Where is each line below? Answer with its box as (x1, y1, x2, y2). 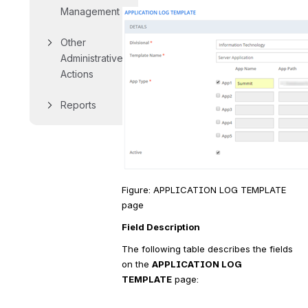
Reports (60, 99, 96, 111)
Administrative (60, 52, 123, 64)
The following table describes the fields (121, 243, 293, 254)
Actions (60, 68, 93, 80)
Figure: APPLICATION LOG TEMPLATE (121, 184, 286, 196)
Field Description (121, 221, 200, 232)
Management (60, 5, 120, 17)
